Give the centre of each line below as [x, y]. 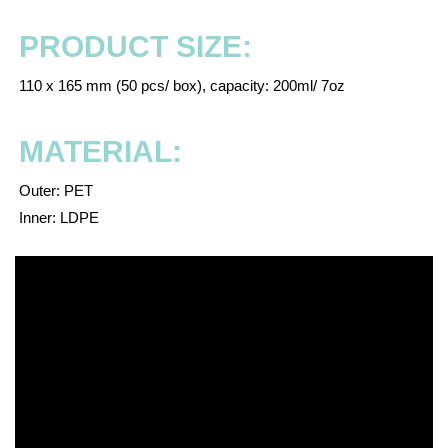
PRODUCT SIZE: [135, 46]
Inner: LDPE [57, 217]
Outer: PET [54, 190]
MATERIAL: [100, 151]
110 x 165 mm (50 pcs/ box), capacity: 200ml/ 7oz [180, 85]
